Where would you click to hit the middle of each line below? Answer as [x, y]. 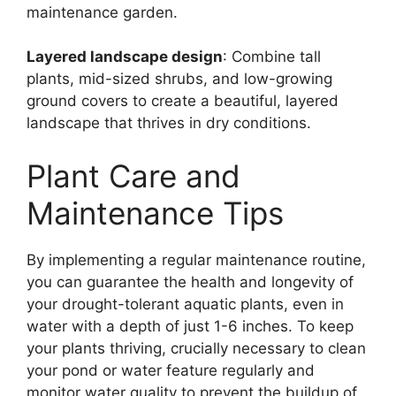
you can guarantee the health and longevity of [190, 282]
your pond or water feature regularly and [171, 370]
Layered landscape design [125, 57]
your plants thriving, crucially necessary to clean [196, 348]
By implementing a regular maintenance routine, [196, 259]
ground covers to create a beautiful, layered [183, 101]
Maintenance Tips [155, 213]
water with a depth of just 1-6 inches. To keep [190, 326]
